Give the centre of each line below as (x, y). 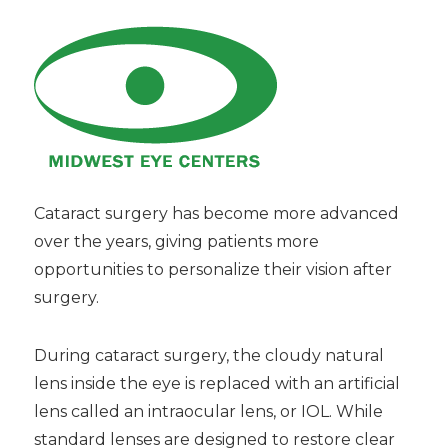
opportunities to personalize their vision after (212, 269)
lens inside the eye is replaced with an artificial (216, 383)
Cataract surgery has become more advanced (216, 213)
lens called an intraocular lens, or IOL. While (208, 411)
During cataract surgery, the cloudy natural (208, 355)
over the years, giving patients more (176, 241)
